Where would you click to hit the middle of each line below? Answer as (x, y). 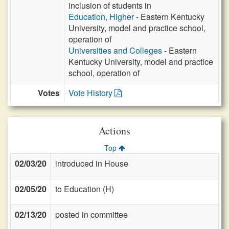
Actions (114, 131)
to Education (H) (85, 189)
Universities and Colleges (115, 50)
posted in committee (91, 214)
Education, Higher (101, 17)
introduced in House (92, 163)
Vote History (91, 93)
